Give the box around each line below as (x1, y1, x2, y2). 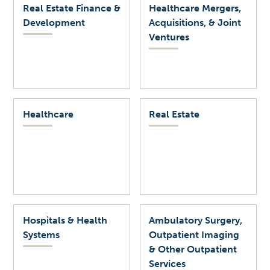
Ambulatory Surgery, (149, 215, 243, 227)
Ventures (149, 31, 190, 43)
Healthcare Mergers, (149, 2, 242, 14)
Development (22, 17, 85, 29)
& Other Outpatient (149, 243, 237, 256)
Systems (22, 229, 60, 241)
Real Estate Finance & (22, 2, 121, 14)
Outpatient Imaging (149, 229, 240, 241)
